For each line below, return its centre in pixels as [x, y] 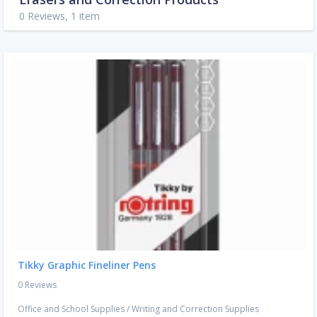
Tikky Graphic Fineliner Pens [87, 265]
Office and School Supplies [71, 309]
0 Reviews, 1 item [59, 16]
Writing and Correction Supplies [195, 309]
